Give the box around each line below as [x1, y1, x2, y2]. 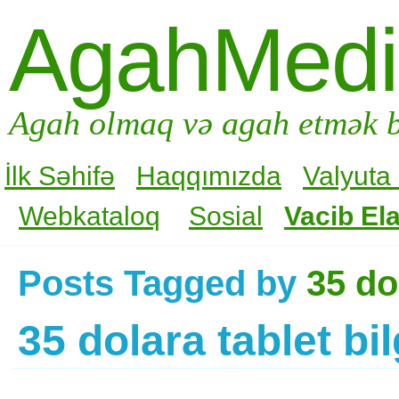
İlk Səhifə [4, 160, 115, 191]
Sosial [189, 200, 263, 231]
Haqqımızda [136, 160, 281, 191]
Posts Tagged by [18, 263, 306, 303]
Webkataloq [19, 200, 160, 231]
